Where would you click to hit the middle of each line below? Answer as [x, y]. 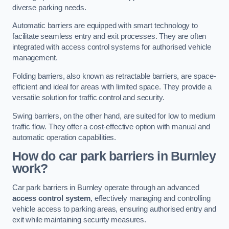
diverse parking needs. [49, 7]
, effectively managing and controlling [150, 198]
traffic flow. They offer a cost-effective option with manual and [111, 127]
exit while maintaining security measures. [79, 220]
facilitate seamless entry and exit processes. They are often [109, 37]
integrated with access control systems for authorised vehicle [112, 47]
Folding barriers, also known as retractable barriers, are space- [114, 76]
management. [35, 58]
